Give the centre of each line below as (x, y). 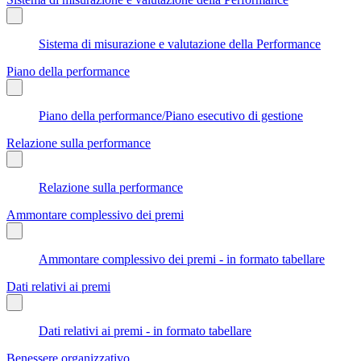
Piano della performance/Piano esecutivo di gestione (171, 115)
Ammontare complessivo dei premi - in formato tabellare (182, 259)
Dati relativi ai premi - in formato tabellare (145, 330)
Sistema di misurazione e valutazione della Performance (180, 44)
